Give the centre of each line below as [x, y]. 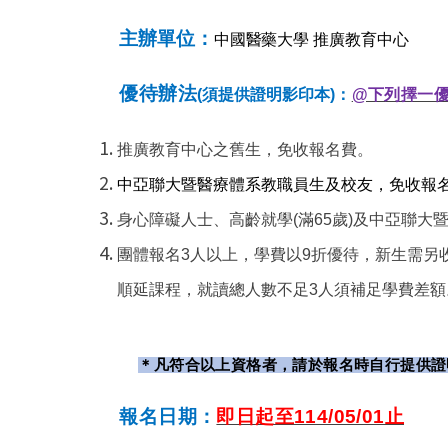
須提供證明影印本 [266, 94]
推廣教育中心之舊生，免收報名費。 [245, 149]
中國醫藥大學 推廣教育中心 [311, 39]
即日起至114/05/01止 [310, 416]
